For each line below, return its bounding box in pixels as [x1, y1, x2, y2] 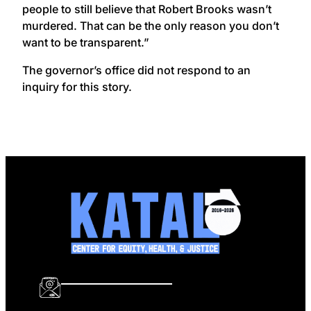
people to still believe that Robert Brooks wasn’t [22, 1, 271, 16]
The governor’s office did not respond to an [22, 62, 251, 77]
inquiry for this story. [22, 79, 132, 94]
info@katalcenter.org [61, 269, 172, 283]
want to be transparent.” [22, 35, 149, 49]
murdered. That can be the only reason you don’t [22, 18, 279, 33]
